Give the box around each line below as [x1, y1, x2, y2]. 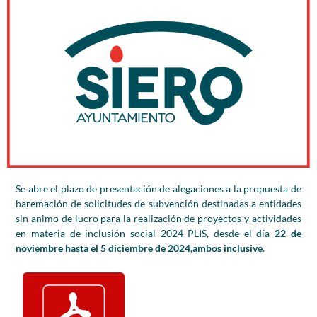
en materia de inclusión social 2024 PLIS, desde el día [16, 226, 275, 239]
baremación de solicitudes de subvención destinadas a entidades [16, 197, 301, 209]
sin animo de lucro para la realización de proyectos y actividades [16, 212, 301, 224]
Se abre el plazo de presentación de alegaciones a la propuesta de [16, 182, 301, 195]
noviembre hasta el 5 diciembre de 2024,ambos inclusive [16, 241, 263, 254]
